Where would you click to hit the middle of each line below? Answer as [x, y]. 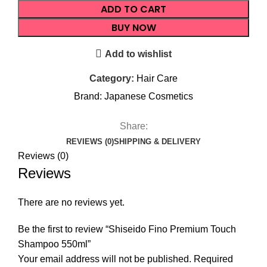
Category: [112, 79]
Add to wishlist [139, 54]
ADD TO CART [133, 10]
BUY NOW [133, 28]
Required [213, 259]
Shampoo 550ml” [54, 244]
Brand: [89, 97]
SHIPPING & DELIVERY [157, 142]
